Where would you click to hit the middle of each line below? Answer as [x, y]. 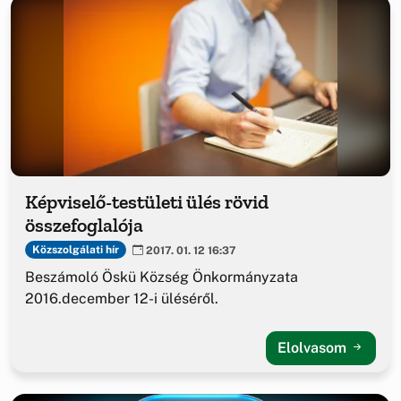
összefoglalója [84, 225]
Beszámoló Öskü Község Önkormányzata [162, 277]
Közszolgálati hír [75, 250]
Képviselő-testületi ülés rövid [147, 201]
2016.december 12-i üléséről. [122, 298]
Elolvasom [314, 347]
